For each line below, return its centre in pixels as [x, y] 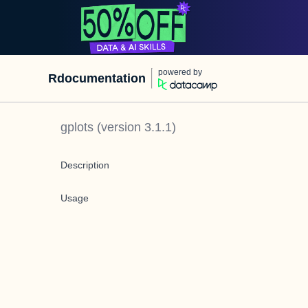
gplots [77, 127]
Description [85, 165]
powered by [180, 72]
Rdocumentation [97, 78]
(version [119, 127]
